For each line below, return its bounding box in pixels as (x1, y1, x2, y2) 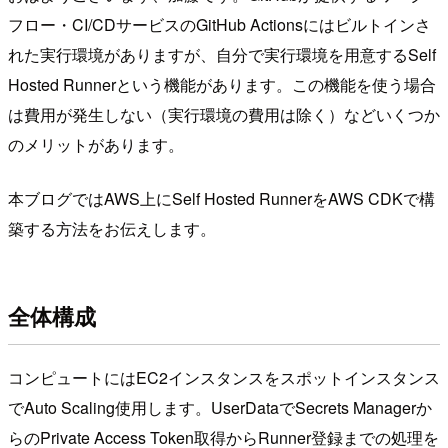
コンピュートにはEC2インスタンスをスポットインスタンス (8, 365, 440, 389)
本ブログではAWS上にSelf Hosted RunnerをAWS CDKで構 (8, 186, 435, 210)
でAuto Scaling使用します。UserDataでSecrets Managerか (8, 395, 432, 419)
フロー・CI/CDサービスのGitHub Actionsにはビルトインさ (8, 12, 431, 36)
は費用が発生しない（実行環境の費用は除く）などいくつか (8, 102, 440, 126)
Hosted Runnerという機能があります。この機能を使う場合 (8, 72, 436, 96)
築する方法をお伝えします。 (8, 216, 216, 240)
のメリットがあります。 (8, 132, 184, 156)
